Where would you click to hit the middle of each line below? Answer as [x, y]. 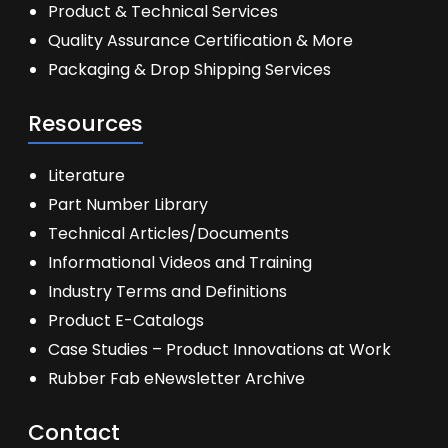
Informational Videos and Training [180, 262]
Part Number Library [128, 204]
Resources [85, 123]
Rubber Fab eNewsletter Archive [176, 378]
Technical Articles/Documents [168, 233]
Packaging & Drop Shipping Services [189, 69]
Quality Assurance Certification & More [200, 40]
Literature [86, 175]
